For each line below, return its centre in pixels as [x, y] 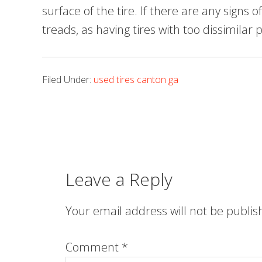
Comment [94, 247]
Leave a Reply [119, 179]
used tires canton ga [136, 80]
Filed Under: [68, 80]
